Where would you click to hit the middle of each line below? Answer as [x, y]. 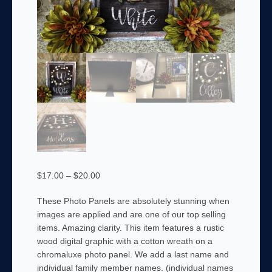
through [114, 215]
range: [112, 189]
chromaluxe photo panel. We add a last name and [133, 255]
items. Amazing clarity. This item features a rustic [130, 228]
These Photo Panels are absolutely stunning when [133, 201]
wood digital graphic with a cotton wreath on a [124, 241]
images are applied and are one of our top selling [131, 215]
